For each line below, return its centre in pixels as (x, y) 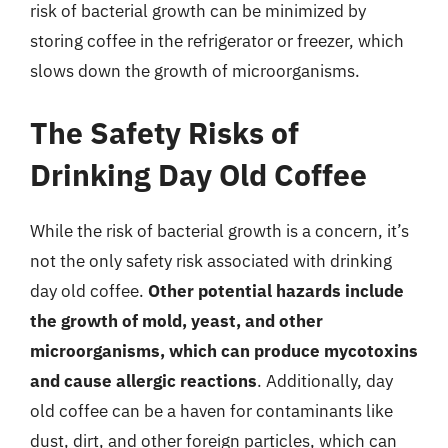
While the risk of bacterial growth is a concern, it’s (219, 230)
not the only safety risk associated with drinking (211, 260)
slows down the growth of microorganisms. (195, 71)
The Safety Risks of (164, 132)
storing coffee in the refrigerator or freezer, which (217, 41)
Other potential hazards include (276, 290)
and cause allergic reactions (143, 380)
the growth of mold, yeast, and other (176, 320)
